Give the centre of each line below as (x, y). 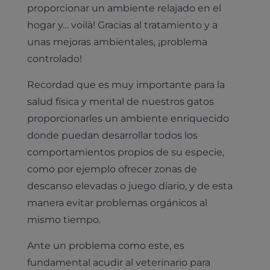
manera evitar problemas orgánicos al (117, 203)
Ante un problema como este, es (105, 245)
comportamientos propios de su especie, (125, 152)
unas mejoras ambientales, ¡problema (117, 42)
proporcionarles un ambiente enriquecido (128, 118)
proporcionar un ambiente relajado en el (124, 8)
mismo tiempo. (64, 220)
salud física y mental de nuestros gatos (120, 102)
